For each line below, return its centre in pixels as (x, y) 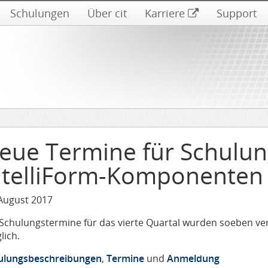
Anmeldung (193, 258)
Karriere (165, 13)
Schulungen (40, 13)
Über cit (107, 13)
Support (237, 13)
